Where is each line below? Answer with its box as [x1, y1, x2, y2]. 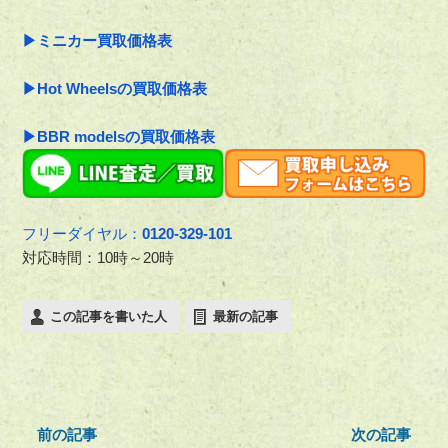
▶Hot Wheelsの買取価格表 [22, 80, 208, 98]
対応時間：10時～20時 [22, 248, 175, 266]
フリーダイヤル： [22, 224, 143, 242]
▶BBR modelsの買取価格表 [22, 128, 216, 146]
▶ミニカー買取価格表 [22, 32, 173, 50]
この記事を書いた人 [50, 308, 168, 324]
